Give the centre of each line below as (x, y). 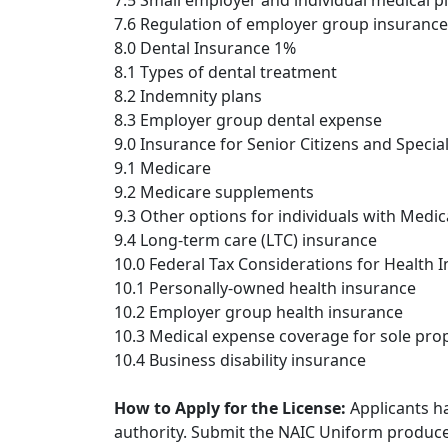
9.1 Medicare (162, 168)
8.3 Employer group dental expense (248, 120)
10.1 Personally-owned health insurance (265, 288)
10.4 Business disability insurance (240, 360)
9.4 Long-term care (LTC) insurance (245, 240)
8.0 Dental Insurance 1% (205, 48)
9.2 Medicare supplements (214, 192)
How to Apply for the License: (232, 408)
